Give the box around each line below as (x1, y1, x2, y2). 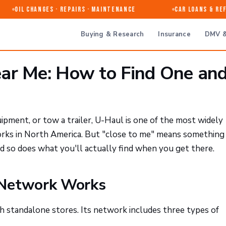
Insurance (158, 29, 191, 39)
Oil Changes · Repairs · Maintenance (7, 5, 129, 14)
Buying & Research (81, 29, 144, 39)
